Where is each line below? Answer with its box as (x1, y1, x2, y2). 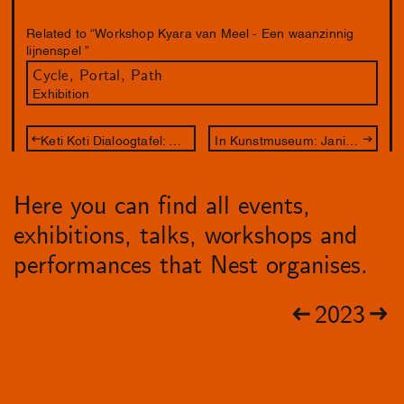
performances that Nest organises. (13, 249, 369, 282)
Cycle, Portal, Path (32, 66, 163, 87)
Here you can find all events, (13, 189, 311, 223)
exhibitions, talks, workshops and (13, 219, 358, 252)
